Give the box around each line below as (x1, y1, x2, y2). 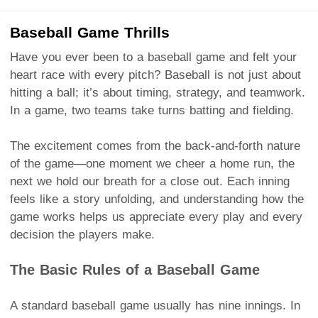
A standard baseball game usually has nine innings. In (10, 298, 300, 312)
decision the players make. (10, 227, 155, 241)
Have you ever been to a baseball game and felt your (10, 50, 297, 64)
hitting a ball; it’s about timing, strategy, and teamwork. (10, 85, 305, 99)
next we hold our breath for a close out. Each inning (10, 174, 290, 188)
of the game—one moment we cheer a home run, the (10, 156, 295, 170)
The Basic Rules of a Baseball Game (10, 261, 260, 278)
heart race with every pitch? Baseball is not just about (10, 67, 301, 82)
